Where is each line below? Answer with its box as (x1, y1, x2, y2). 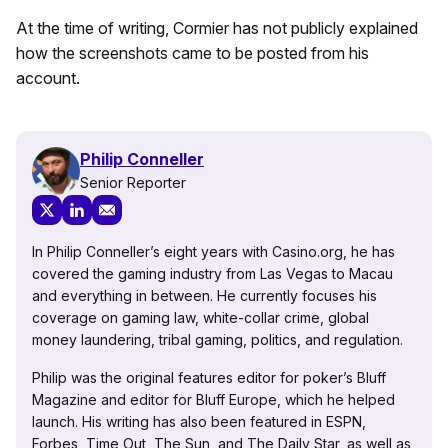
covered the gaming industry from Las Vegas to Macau (32, 264, 393, 282)
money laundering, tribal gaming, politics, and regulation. (32, 330, 403, 348)
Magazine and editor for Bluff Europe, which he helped (32, 390, 395, 408)
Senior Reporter (80, 174, 186, 192)
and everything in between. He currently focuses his (32, 286, 377, 304)
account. (16, 67, 80, 88)
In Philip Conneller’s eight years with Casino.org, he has (32, 242, 395, 260)
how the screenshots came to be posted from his (16, 42, 369, 63)
